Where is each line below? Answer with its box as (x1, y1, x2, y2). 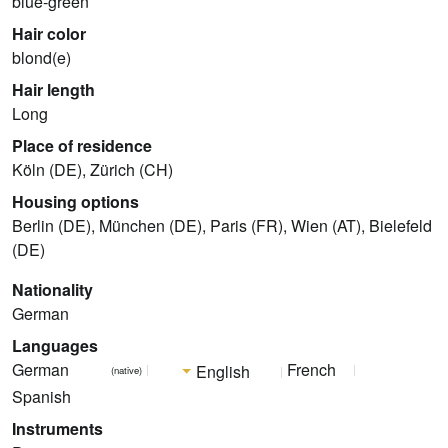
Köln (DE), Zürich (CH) (12, 158, 173, 182)
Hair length (12, 78, 95, 102)
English (196, 359, 251, 383)
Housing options (12, 190, 139, 214)
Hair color (12, 22, 86, 46)
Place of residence (12, 134, 152, 158)
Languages (12, 334, 98, 358)
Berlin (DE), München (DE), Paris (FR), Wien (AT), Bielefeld (12, 214, 432, 238)
